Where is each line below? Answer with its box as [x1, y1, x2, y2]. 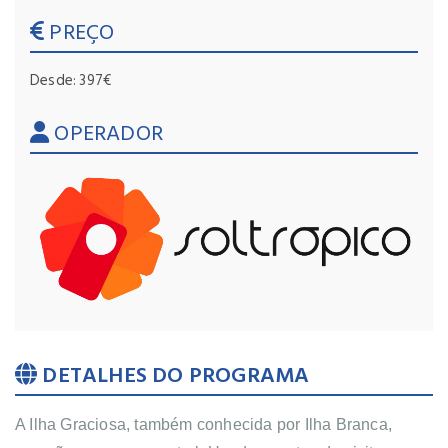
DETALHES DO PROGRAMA [37, 356, 310, 393]
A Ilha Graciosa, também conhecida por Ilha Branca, [15, 415, 393, 433]
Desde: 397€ [30, 68, 112, 93]
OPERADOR [49, 115, 164, 151]
